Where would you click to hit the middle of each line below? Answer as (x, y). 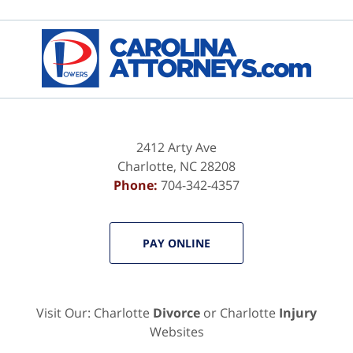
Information (211, 47)
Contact (199, 28)
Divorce (176, 312)
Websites (176, 331)
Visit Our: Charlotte (95, 312)
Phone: (137, 185)
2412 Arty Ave (176, 147)
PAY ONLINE (176, 243)
